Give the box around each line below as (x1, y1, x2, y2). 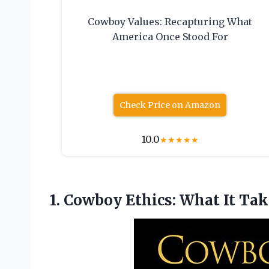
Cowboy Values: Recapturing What (88, 16, 253, 28)
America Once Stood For (112, 31, 228, 43)
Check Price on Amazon (119, 100, 221, 111)
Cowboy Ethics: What (64, 191, 220, 210)
